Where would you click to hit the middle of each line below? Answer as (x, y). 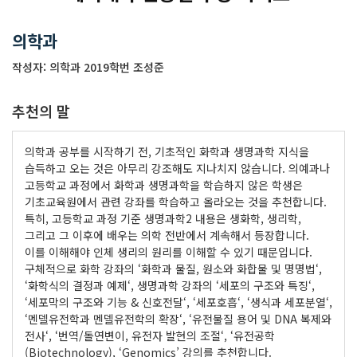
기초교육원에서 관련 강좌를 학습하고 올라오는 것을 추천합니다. (176, 202)
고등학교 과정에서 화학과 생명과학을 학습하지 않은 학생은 (164, 185)
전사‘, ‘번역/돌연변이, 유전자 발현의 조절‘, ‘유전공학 (150, 335)
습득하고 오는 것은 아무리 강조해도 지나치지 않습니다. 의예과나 (177, 168)
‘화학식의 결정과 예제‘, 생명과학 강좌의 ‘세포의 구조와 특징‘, (170, 285)
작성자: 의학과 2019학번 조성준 (88, 67)
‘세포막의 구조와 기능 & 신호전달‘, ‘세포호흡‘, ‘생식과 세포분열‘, (178, 302)
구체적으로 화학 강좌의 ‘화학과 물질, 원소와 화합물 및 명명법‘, (173, 269)
